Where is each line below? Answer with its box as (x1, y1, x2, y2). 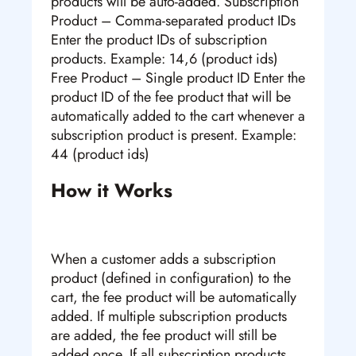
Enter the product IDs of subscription (51, 29, 267, 51)
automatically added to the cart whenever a (51, 106, 305, 127)
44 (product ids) (51, 144, 149, 165)
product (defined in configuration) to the (51, 268, 291, 289)
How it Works (51, 176, 172, 205)
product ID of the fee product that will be (51, 87, 291, 108)
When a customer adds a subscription (51, 249, 276, 270)
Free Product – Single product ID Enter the (51, 68, 305, 89)
